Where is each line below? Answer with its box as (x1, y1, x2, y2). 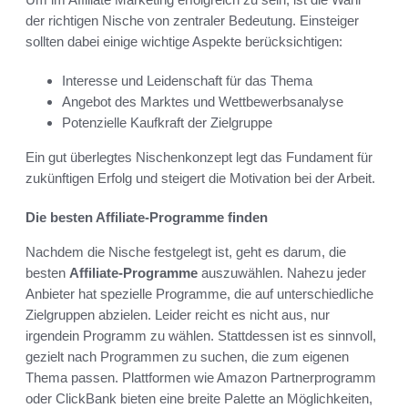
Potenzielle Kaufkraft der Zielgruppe (62, 115, 272, 131)
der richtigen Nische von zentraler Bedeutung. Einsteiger (25, 13, 359, 29)
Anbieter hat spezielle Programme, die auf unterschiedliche (25, 286, 373, 302)
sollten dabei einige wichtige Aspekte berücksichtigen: (25, 34, 342, 50)
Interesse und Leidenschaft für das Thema (62, 73, 312, 89)
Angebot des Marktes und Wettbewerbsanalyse (62, 94, 343, 110)
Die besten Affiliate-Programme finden (25, 209, 268, 226)
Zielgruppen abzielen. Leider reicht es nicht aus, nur (25, 307, 330, 323)
